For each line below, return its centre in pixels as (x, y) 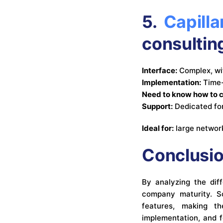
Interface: (160, 70)
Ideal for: (158, 128)
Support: (158, 106)
